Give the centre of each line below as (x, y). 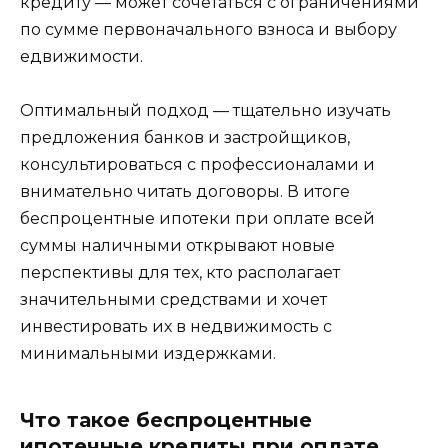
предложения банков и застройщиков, (185, 137)
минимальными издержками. (148, 353)
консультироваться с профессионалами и (197, 164)
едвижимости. (81, 56)
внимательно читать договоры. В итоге (185, 191)
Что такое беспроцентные (166, 419)
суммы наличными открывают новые (177, 245)
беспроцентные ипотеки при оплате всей (197, 218)
